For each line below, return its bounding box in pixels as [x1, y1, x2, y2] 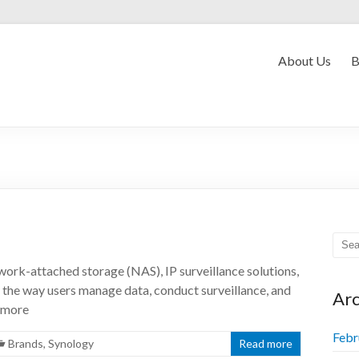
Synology [48, 337, 94, 350]
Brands [8, 337, 43, 350]
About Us [278, 53, 331, 68]
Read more [239, 337, 293, 350]
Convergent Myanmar [2, 41, 284, 76]
